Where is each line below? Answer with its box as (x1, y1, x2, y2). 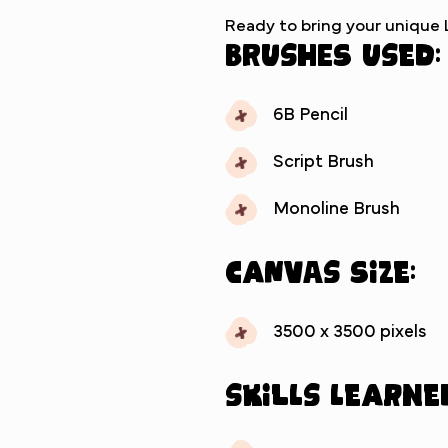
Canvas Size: (225, 252, 416, 288)
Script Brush (273, 152, 374, 171)
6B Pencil (273, 105, 348, 124)
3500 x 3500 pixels (273, 322, 427, 341)
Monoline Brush (273, 199, 400, 218)
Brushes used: (225, 35, 441, 71)
